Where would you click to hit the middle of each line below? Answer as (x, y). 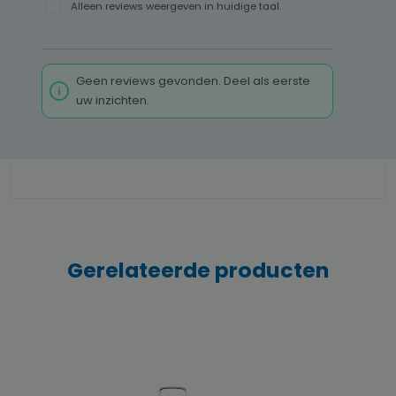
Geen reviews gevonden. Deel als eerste (193, 80)
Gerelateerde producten (198, 270)
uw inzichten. (113, 100)
